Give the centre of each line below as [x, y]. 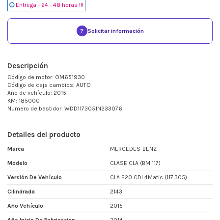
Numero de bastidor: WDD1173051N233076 [65, 109]
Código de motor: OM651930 [46, 77]
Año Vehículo [25, 206]
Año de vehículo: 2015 [37, 93]
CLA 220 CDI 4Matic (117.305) [149, 178]
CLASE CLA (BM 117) [135, 163]
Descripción [28, 66]
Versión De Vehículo [35, 178]
